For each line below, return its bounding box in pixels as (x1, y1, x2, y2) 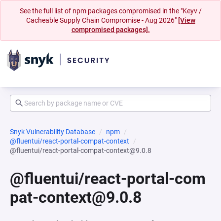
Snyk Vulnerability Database (10, 128, 95, 136)
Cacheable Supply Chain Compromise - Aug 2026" (26, 16, 178, 24)
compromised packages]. (71, 26, 150, 34)
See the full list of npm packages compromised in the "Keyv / (19, 7, 202, 15)
